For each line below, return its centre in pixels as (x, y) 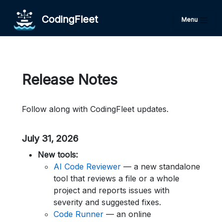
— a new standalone (161, 166)
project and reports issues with (111, 190)
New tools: (58, 155)
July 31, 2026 (50, 139)
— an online (127, 214)
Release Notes (70, 80)
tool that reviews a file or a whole (116, 178)
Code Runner (79, 214)
